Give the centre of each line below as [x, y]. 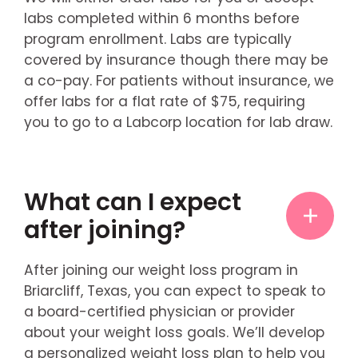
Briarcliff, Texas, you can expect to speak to [174, 291]
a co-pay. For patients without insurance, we [179, 80]
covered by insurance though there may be [176, 60]
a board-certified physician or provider [159, 312]
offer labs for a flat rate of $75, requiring [164, 101]
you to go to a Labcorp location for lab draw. [178, 122]
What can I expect [132, 202]
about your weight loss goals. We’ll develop [174, 333]
